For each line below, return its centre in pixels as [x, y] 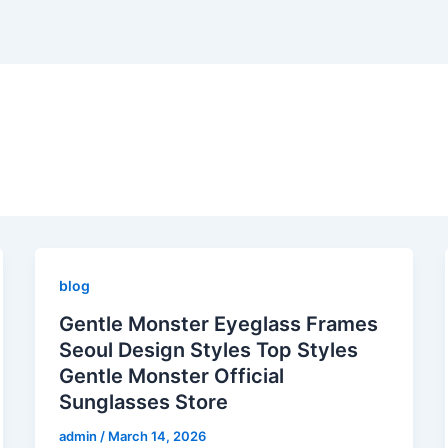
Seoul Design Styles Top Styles [208, 349]
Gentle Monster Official [171, 375]
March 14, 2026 [156, 435]
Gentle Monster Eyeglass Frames [218, 323]
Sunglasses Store [143, 401]
